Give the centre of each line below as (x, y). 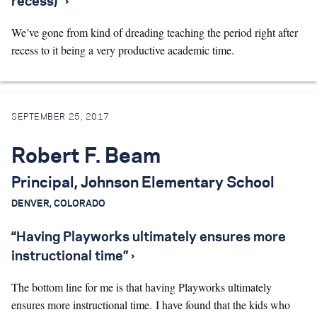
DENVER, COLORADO (65, 203)
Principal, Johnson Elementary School (143, 183)
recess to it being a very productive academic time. (123, 50)
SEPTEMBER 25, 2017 (60, 117)
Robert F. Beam (86, 157)
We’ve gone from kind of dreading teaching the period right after (155, 32)
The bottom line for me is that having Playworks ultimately (142, 287)
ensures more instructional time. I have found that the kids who (151, 304)
